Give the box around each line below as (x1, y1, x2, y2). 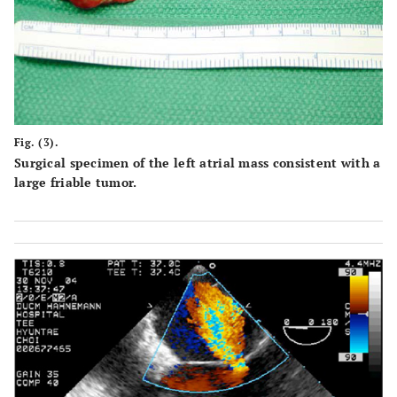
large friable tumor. (14, 173, 137, 191)
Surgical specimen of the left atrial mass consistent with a (14, 153, 381, 171)
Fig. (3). (14, 135, 59, 149)
